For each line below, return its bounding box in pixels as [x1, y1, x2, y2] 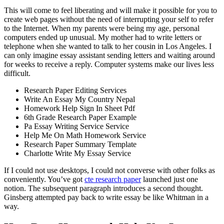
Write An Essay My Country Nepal [24, 95, 135, 104]
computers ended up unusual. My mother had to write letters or [4, 33, 201, 42]
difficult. [4, 69, 30, 78]
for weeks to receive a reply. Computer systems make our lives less [4, 60, 214, 69]
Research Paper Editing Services [24, 86, 126, 95]
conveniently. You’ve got [4, 175, 84, 184]
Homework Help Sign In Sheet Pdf [24, 104, 135, 113]
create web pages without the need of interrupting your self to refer [4, 15, 213, 24]
